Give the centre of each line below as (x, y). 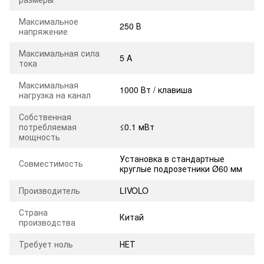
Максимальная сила (59, 53)
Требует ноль (46, 244)
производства (47, 222)
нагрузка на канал (55, 95)
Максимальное (49, 21)
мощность (39, 136)
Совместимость (51, 163)
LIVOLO (134, 190)
